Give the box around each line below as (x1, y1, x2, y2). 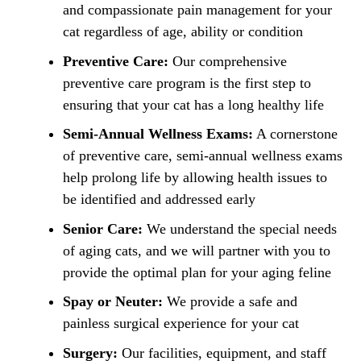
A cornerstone (253, 126, 338, 143)
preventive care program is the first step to (63, 74, 311, 91)
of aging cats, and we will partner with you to (63, 242, 330, 259)
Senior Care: (63, 220, 143, 237)
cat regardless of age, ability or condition (63, 23, 303, 39)
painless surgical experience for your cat (63, 315, 299, 332)
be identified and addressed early (63, 191, 255, 208)
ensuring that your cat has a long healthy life (63, 96, 324, 113)
